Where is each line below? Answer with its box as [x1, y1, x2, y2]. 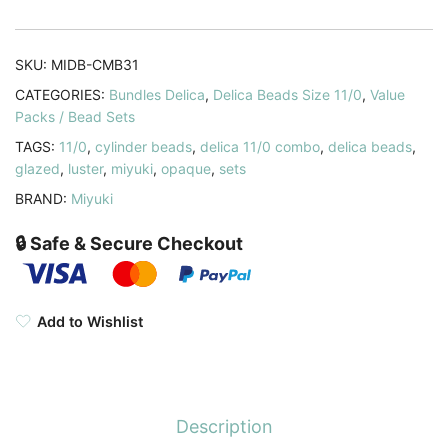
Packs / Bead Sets [15, 107, 135, 125]
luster [68, 159, 103, 177]
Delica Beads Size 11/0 [213, 85, 362, 103]
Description [175, 415, 273, 437]
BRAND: [15, 189, 71, 207]
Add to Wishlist [37, 312, 143, 330]
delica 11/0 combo [200, 137, 320, 155]
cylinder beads [95, 137, 192, 155]
